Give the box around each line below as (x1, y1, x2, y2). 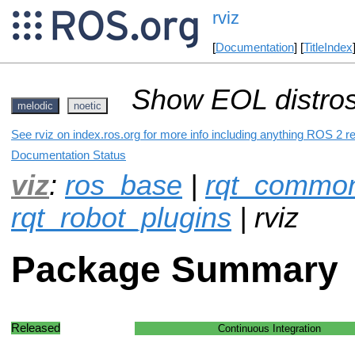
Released (11, 321, 60, 334)
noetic (74, 99, 101, 112)
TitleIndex (303, 41, 353, 55)
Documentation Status (11, 148, 126, 162)
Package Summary (11, 250, 338, 291)
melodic (17, 99, 53, 112)
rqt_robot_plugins (11, 201, 231, 234)
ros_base (65, 169, 182, 201)
